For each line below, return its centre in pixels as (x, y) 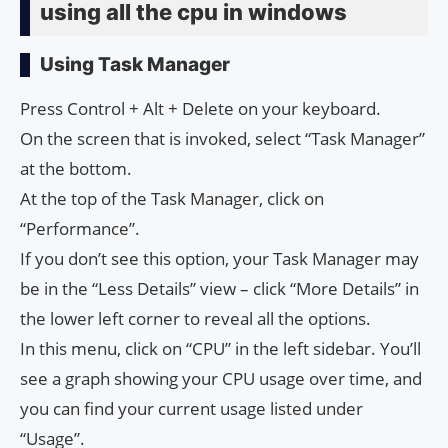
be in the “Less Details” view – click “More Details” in (219, 289)
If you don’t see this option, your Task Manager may (219, 259)
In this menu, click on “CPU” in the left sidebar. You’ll (220, 349)
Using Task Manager (135, 65)
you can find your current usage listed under (191, 409)
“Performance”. (80, 229)
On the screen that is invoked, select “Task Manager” (222, 139)
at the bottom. (76, 169)
